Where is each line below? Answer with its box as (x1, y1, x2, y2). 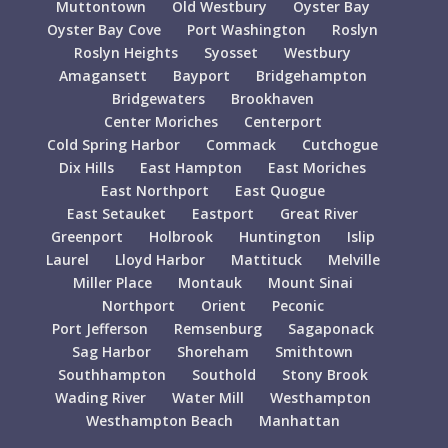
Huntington (238, 226, 321, 246)
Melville (327, 249, 380, 269)
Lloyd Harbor (114, 249, 205, 269)
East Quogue (234, 180, 325, 200)
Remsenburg (173, 318, 262, 338)
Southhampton (57, 364, 166, 384)
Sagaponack (287, 318, 374, 338)
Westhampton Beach (85, 410, 233, 430)
